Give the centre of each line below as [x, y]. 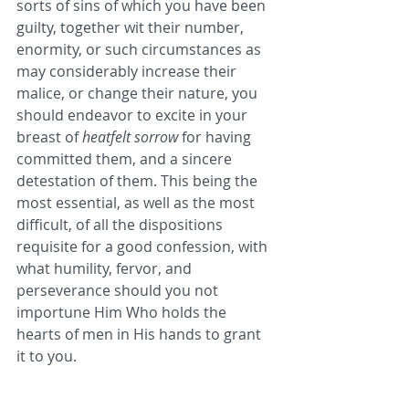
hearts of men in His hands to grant [141, 335]
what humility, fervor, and [106, 269]
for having [216, 137]
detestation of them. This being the [139, 181]
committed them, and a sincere [126, 159]
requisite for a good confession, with [144, 247]
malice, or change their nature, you [139, 94]
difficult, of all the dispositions [121, 225]
